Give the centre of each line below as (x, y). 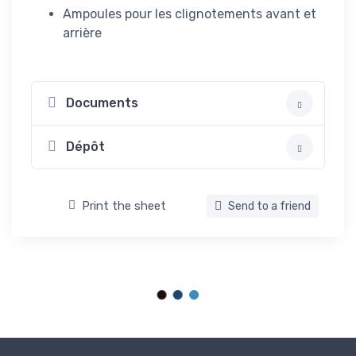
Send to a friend (268, 206)
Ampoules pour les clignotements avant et (190, 14)
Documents (102, 103)
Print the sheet (124, 206)
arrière (82, 33)
